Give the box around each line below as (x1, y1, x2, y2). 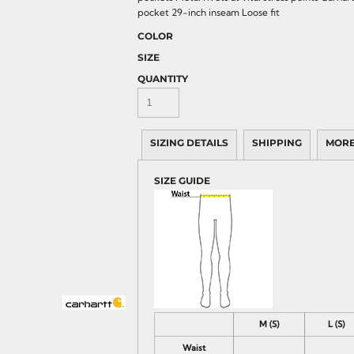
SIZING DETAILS (150, 137, 228, 149)
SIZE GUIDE (154, 175, 210, 186)
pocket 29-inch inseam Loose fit (137, 6, 280, 18)
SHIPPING (252, 137, 302, 149)
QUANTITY (137, 73, 188, 85)
